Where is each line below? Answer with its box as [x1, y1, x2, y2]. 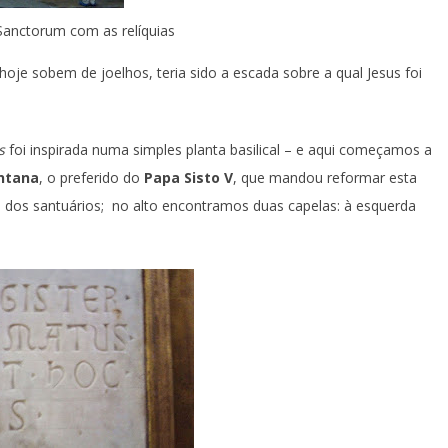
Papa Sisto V [144, 168, 233, 187]
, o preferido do [39, 168, 144, 187]
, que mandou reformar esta [233, 168, 417, 187]
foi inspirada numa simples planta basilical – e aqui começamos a [9, 140, 432, 159]
